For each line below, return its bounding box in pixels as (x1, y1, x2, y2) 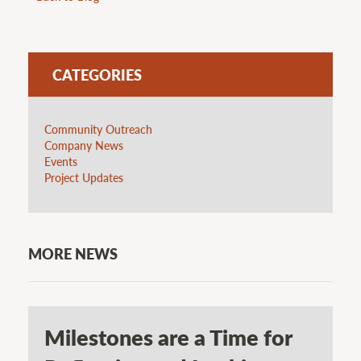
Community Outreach (44, 120, 152, 137)
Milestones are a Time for (44, 322, 292, 353)
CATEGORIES (52, 64, 142, 85)
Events (44, 152, 77, 169)
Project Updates (44, 168, 123, 185)
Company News (44, 136, 123, 153)
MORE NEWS (28, 243, 118, 264)
